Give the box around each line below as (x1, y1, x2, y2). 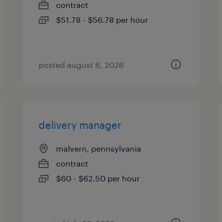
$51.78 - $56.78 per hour (56, 15, 149, 24)
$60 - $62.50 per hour (56, 173, 140, 183)
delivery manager (39, 119, 122, 131)
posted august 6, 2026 (39, 60, 124, 69)
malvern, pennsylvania (56, 144, 142, 153)
